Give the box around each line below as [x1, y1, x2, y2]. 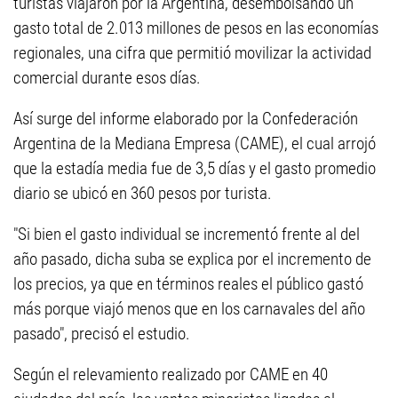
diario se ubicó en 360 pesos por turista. [13, 183, 272, 203]
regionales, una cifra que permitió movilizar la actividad [13, 43, 371, 63]
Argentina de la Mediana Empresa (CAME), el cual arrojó [13, 133, 376, 154]
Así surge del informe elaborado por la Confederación [13, 108, 358, 129]
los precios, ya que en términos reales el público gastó [13, 274, 363, 294]
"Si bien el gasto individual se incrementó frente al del [13, 224, 360, 244]
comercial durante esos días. [13, 68, 201, 88]
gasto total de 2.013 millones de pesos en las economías [13, 18, 378, 38]
